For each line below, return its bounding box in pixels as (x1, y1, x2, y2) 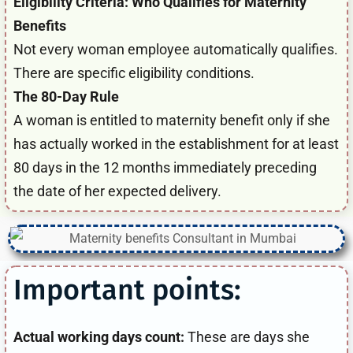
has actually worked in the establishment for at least (13, 135, 339, 152)
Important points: (13, 272, 241, 307)
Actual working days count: (13, 328, 184, 345)
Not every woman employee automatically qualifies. (13, 40, 338, 58)
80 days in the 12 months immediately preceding (13, 158, 317, 176)
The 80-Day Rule (13, 87, 119, 105)
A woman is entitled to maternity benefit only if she (13, 111, 330, 128)
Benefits (13, 17, 66, 34)
